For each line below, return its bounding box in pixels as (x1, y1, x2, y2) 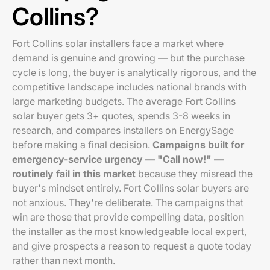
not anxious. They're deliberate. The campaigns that (12, 196, 243, 209)
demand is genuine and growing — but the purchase (12, 52, 245, 64)
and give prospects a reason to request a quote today (12, 240, 251, 252)
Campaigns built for (152, 139, 244, 151)
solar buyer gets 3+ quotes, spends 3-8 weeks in (12, 110, 230, 122)
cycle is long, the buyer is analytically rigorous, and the (12, 66, 256, 78)
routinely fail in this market (12, 168, 136, 180)
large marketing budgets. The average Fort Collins (12, 95, 236, 107)
